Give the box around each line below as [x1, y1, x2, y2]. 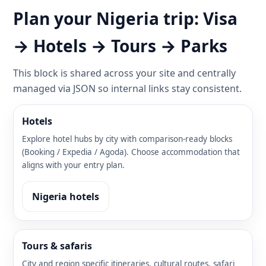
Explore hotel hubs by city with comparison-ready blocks [22, 133, 232, 144]
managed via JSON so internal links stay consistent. [13, 81, 242, 95]
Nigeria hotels [32, 189, 99, 203]
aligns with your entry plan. [22, 159, 125, 170]
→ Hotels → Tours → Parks [13, 34, 227, 57]
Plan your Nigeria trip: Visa [13, 7, 237, 30]
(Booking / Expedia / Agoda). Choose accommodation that [22, 146, 240, 157]
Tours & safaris [22, 239, 92, 252]
